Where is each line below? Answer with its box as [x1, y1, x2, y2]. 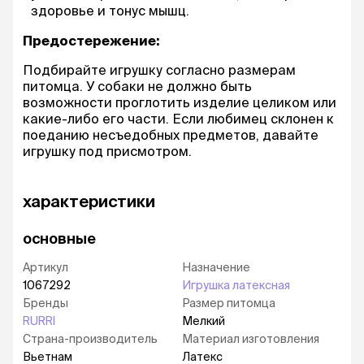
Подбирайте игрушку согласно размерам [23, 63, 296, 77]
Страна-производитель [23, 332, 158, 345]
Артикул [23, 261, 68, 274]
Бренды [23, 297, 68, 310]
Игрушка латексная [182, 279, 290, 292]
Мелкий [182, 314, 225, 327]
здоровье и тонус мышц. [31, 3, 189, 18]
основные [23, 230, 96, 247]
